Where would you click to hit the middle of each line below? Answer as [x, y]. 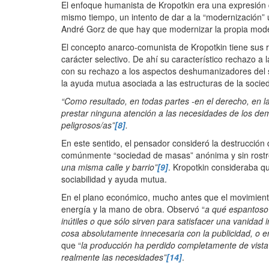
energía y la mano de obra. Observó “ [133, 209]
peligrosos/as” [88, 125]
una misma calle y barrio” [109, 167]
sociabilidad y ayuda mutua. [114, 179]
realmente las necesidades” [114, 257]
